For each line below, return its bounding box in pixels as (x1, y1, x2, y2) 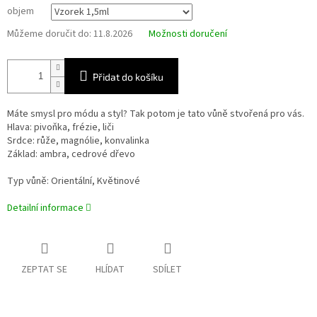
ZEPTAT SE (21, 263, 67, 277)
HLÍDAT (96, 263, 125, 277)
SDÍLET (153, 263, 182, 277)
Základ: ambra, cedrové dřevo (7, 147, 135, 162)
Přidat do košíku (93, 71, 163, 83)
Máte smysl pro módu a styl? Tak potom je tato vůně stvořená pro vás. (7, 107, 304, 122)
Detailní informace (7, 201, 83, 216)
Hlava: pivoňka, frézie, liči (7, 120, 114, 135)
